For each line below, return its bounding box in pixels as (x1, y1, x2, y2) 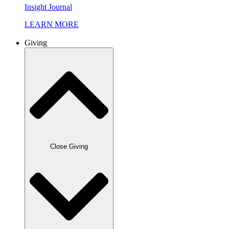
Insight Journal (25, 2, 72, 11)
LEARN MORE (25, 19, 79, 29)
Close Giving (50, 143, 88, 151)
